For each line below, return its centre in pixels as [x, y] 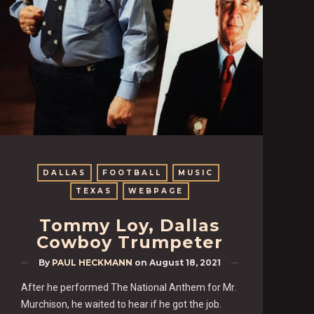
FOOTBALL [132, 172]
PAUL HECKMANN [92, 262]
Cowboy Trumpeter [129, 242]
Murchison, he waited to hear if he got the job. [122, 304]
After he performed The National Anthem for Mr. [129, 287]
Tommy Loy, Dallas [130, 225]
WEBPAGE [156, 191]
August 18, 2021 [185, 262]
